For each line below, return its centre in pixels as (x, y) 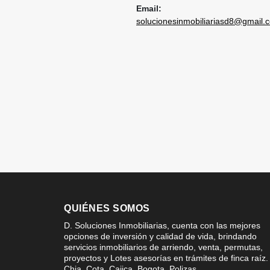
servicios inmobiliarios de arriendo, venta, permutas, (163, 247)
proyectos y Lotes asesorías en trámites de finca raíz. (166, 258)
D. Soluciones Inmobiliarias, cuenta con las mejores (162, 225)
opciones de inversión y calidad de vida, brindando (160, 236)
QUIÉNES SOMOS (107, 208)
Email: (149, 8)
